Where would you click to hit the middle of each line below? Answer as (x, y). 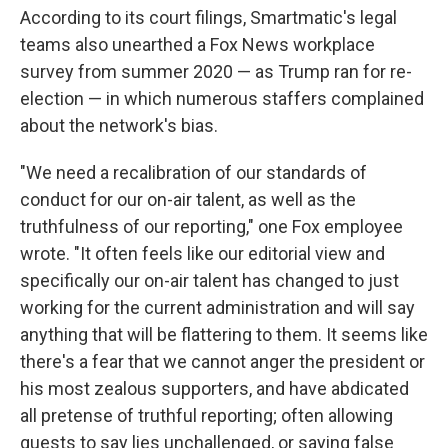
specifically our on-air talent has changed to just (209, 280)
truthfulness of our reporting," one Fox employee (211, 226)
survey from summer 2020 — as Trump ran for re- (216, 71)
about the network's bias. (119, 125)
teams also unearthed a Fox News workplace (197, 44)
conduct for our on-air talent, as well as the (188, 199)
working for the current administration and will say (217, 307)
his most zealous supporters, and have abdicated (214, 388)
